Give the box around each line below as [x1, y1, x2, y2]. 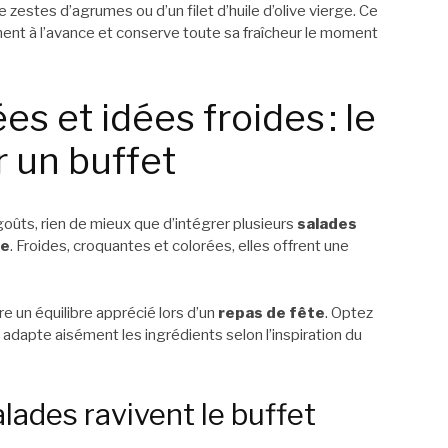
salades [297, 215, 357, 234]
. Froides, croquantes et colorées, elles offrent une [10, 237, 349, 256]
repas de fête [218, 303, 325, 322]
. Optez [325, 303, 373, 322]
